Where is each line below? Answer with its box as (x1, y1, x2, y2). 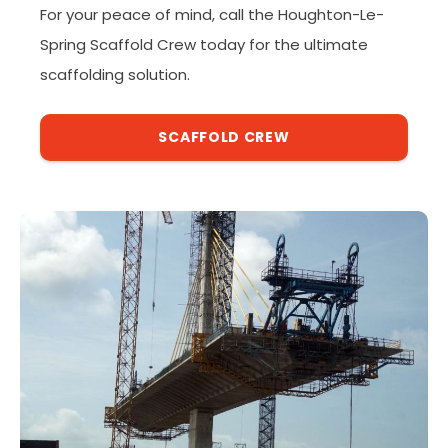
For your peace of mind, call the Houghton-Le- (40, 3, 384, 25)
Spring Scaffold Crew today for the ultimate (40, 33, 368, 55)
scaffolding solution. (40, 63, 190, 85)
